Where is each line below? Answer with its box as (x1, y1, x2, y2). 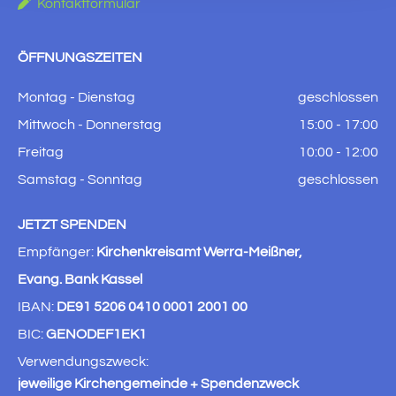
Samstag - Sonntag (18, 172, 142, 187)
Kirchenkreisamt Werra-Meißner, (96, 245, 302, 259)
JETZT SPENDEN (18, 217, 126, 232)
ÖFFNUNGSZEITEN (18, 50, 142, 65)
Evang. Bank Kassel (18, 272, 142, 286)
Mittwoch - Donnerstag (18, 118, 162, 132)
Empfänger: (18, 245, 96, 259)
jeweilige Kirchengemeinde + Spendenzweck (18, 377, 299, 391)
